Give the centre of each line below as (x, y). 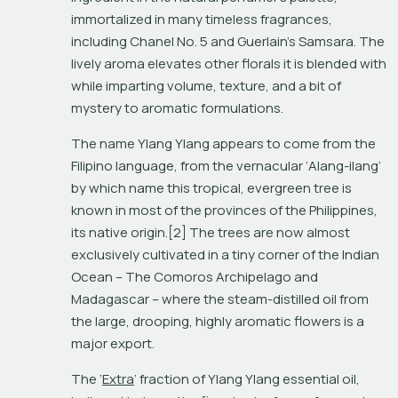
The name (104, 143)
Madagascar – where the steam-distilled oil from (220, 298)
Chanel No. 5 (169, 41)
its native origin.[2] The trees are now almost (211, 232)
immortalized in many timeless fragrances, (202, 19)
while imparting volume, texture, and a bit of (206, 85)
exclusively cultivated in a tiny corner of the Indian (225, 254)
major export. (115, 343)
